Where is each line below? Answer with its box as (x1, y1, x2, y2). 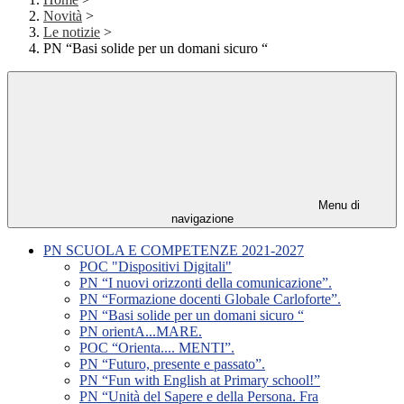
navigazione (170, 212, 234, 226)
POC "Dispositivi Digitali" (79, 259, 232, 275)
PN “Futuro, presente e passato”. (79, 356, 265, 372)
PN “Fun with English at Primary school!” (79, 372, 320, 389)
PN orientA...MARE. (79, 324, 202, 340)
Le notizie (43, 24, 100, 41)
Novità (43, 8, 82, 24)
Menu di (315, 198, 360, 213)
